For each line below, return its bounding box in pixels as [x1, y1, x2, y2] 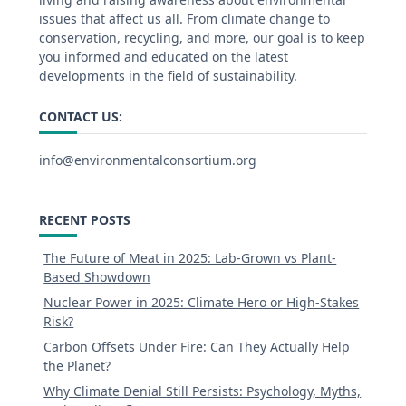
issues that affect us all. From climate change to [39, 10, 330, 28]
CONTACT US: [39, 108, 122, 126]
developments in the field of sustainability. [39, 67, 297, 85]
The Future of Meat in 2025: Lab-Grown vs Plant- [43, 249, 337, 267]
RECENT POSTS [39, 211, 130, 229]
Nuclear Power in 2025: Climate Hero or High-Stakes [43, 294, 360, 312]
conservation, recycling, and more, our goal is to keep [39, 29, 365, 47]
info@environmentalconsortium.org [39, 150, 256, 169]
